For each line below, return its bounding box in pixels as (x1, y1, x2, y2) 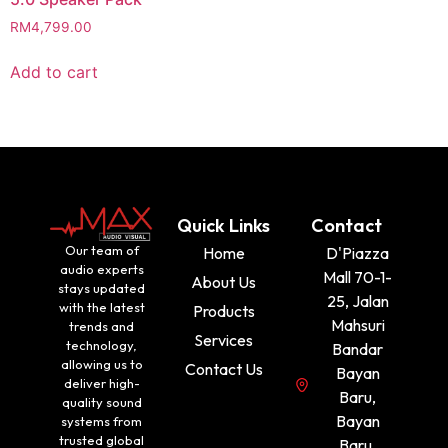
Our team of (64, 242, 139, 259)
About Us (191, 272, 257, 293)
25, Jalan (326, 291, 389, 312)
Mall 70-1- (323, 267, 393, 288)
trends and (69, 318, 135, 335)
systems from (61, 413, 143, 430)
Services (194, 330, 254, 351)
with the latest (58, 299, 145, 316)
